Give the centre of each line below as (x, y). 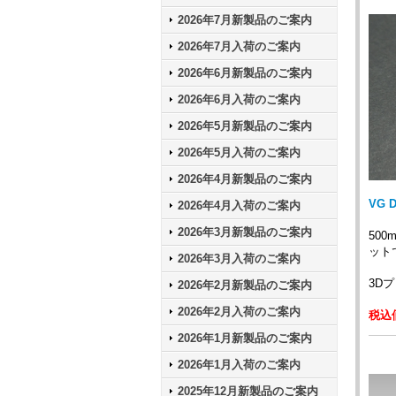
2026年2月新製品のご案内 (245, 285)
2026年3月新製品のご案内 (245, 232)
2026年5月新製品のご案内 (245, 126)
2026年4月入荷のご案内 (239, 206)
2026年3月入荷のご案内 (239, 259)
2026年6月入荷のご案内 (239, 99)
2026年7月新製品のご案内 (245, 20)
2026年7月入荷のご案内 (239, 46)
